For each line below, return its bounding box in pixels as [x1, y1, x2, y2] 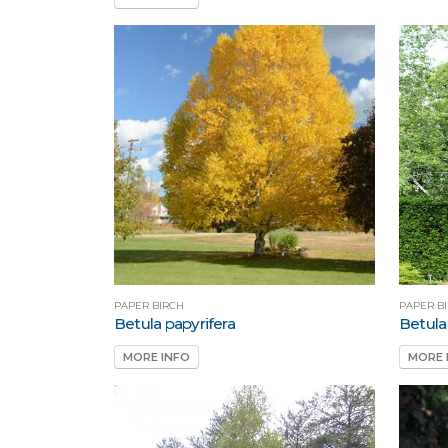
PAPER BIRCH [114, 300, 184, 312]
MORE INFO [123, 349, 190, 364]
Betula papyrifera [114, 314, 235, 334]
